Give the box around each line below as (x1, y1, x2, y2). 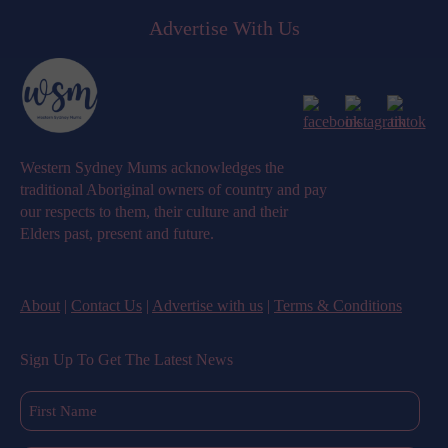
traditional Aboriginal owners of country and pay (20, 181, 327, 199)
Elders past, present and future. (20, 225, 214, 243)
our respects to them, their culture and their (20, 203, 288, 221)
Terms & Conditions (274, 297, 402, 315)
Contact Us (71, 297, 142, 315)
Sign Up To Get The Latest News (20, 351, 233, 369)
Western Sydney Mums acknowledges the (20, 159, 284, 177)
